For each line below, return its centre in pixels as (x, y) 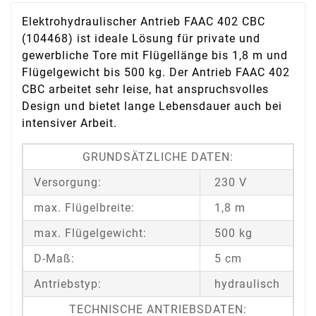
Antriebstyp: (68, 284)
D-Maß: (54, 259)
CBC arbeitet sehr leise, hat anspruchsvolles (145, 90)
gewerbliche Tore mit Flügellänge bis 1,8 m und (155, 56)
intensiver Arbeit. (69, 123)
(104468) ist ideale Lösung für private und (141, 39)
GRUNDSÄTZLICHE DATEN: (158, 157)
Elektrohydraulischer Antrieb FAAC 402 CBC (144, 22)
